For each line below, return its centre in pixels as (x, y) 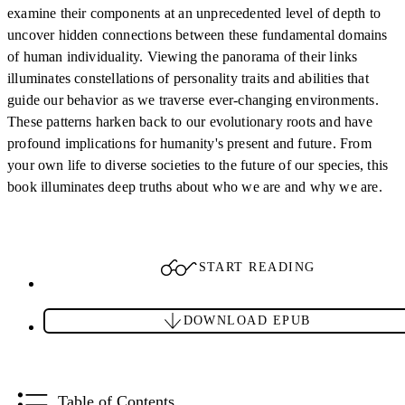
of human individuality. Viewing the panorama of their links (183, 56)
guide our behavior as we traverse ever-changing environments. (193, 99)
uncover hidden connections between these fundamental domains (198, 34)
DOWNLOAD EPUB (247, 320)
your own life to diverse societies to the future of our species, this (198, 165)
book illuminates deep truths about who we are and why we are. (195, 186)
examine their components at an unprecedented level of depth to (194, 13)
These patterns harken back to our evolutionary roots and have (190, 121)
